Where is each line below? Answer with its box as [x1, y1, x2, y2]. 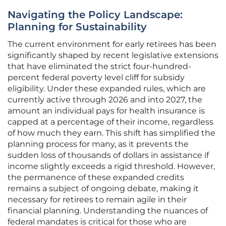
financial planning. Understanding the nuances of [8, 206, 208, 216]
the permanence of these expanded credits [8, 173, 184, 183]
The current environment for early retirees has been [8, 39, 216, 49]
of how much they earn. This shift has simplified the [8, 128, 215, 138]
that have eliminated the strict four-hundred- [8, 62, 191, 72]
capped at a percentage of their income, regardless [8, 117, 213, 127]
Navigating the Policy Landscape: [8, 9, 183, 21]
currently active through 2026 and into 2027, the [8, 95, 202, 105]
